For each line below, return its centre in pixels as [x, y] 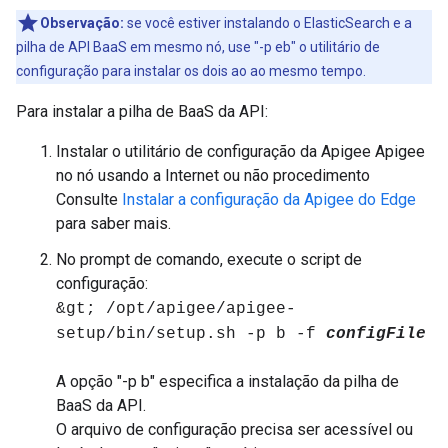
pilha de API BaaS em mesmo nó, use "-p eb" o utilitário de [198, 47]
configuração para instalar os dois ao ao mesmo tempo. [191, 71]
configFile [376, 334]
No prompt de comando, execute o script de [209, 259]
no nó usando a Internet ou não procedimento [213, 175]
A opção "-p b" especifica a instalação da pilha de [227, 381]
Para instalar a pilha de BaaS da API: [142, 111]
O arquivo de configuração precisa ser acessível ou [234, 429]
